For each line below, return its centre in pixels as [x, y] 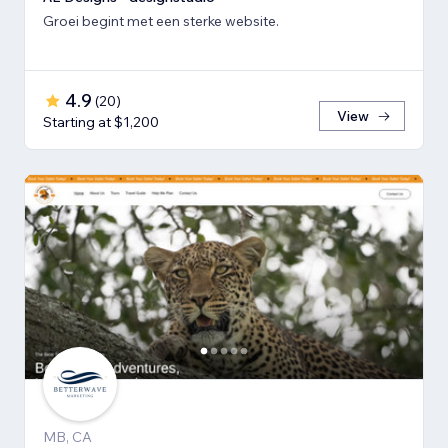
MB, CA [67, 436]
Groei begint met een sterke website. [161, 20]
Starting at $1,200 [101, 121]
